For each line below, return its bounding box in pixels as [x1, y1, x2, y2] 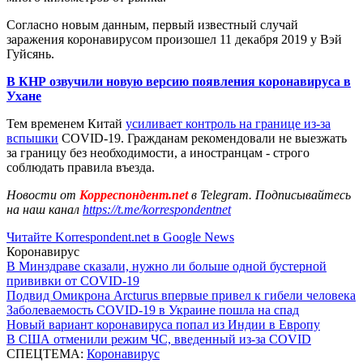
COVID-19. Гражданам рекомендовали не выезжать [58, 130, 347, 145]
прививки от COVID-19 [6, 273, 139, 288]
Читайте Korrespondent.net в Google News [6, 229, 234, 244]
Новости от [6, 187, 76, 202]
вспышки [6, 130, 58, 145]
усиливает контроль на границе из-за [126, 116, 331, 130]
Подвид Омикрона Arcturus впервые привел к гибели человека [6, 288, 356, 302]
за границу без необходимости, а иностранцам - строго [6, 145, 310, 160]
